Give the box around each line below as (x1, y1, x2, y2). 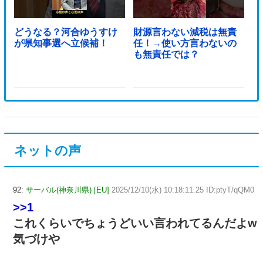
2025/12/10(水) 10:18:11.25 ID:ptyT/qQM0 (112, 186, 254, 195)
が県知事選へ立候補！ (14, 38, 108, 49)
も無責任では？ (133, 49, 199, 60)
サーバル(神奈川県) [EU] (26, 186, 109, 195)
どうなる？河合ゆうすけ (14, 27, 117, 38)
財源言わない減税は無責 (133, 27, 237, 38)
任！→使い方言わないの (133, 38, 237, 49)
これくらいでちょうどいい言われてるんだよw (13, 217, 257, 230)
